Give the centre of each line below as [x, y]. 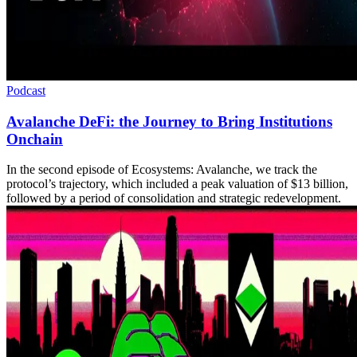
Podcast [26, 91]
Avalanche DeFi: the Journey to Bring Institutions [169, 121]
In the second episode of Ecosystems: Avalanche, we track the [162, 170]
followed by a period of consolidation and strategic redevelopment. [174, 198]
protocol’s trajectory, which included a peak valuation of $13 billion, [177, 184]
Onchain [35, 139]
